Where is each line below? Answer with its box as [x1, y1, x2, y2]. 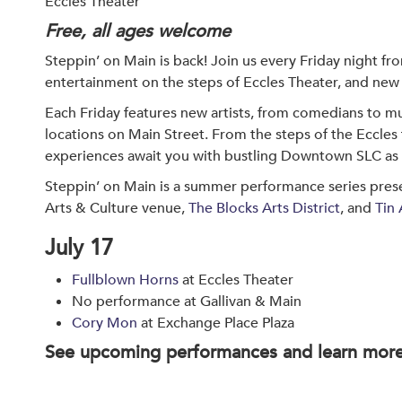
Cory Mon [72, 313, 141, 333]
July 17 [45, 233, 113, 263]
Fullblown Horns [72, 270, 182, 290]
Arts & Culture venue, [45, 198, 188, 218]
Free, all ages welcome [45, 19, 231, 43]
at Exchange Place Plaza [141, 313, 294, 333]
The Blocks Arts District [188, 198, 340, 218]
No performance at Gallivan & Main [72, 292, 301, 311]
